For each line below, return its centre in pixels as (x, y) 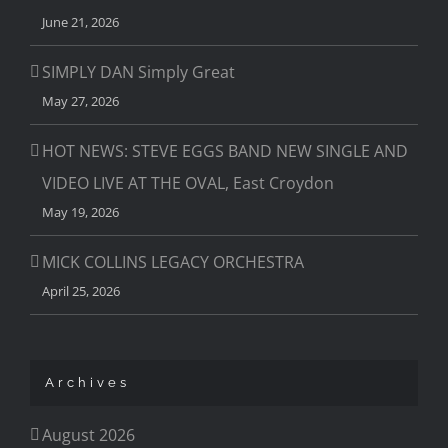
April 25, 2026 (81, 291)
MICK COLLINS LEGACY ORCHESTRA (173, 262)
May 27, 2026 (80, 101)
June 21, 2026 (80, 22)
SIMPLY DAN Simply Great (138, 72)
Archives (87, 383)
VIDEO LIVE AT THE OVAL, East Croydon (188, 183)
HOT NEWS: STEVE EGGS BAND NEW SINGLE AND (225, 151)
